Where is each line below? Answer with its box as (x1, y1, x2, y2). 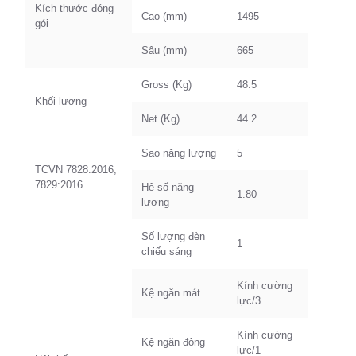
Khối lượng (35, 95, 87, 107)
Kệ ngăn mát (141, 287, 200, 299)
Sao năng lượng (141, 147, 216, 159)
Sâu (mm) (141, 44, 187, 56)
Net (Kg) (141, 113, 180, 125)
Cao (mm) (141, 10, 187, 22)
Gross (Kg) (141, 79, 192, 91)
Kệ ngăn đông (141, 336, 205, 348)
